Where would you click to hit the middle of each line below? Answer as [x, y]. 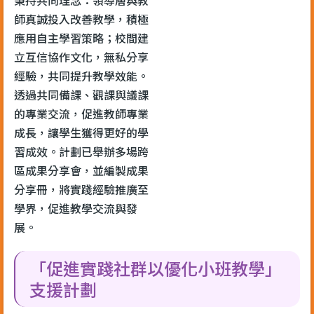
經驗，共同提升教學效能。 [81, 75]
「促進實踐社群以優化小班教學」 [156, 268]
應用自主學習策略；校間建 [81, 37]
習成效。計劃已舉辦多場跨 [81, 151]
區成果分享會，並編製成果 [81, 170]
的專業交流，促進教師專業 [81, 113]
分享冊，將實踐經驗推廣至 [81, 189]
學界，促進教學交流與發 [76, 208]
